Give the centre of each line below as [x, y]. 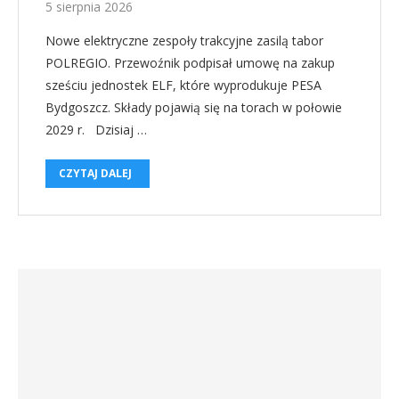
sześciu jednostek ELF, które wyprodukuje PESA [183, 85]
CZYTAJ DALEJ [95, 174]
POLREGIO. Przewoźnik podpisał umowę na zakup [190, 63]
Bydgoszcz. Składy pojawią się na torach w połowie [194, 108]
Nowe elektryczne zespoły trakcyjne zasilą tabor [184, 41]
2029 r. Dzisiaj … [96, 130]
